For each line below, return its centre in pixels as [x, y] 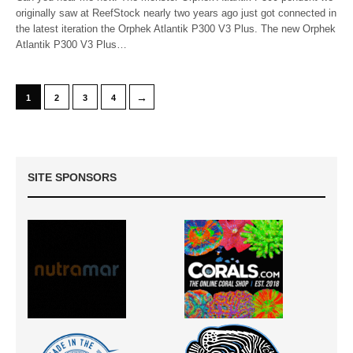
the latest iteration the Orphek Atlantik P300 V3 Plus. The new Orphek [176, 29]
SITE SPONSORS [72, 178]
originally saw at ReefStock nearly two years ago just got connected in [176, 13]
